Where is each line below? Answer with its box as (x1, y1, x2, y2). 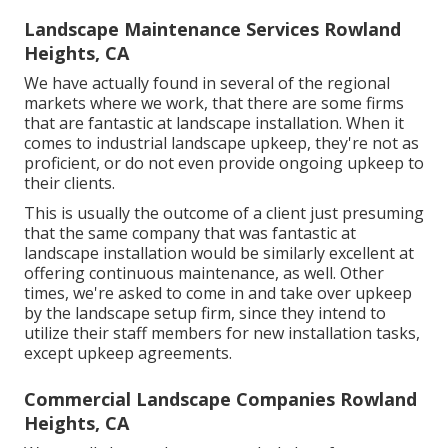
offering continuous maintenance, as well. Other (24, 261, 384, 284)
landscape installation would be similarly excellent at (24, 241, 414, 264)
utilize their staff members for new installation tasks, (24, 321, 420, 344)
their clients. (24, 171, 115, 194)
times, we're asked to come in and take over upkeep (24, 281, 412, 304)
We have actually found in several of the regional (24, 71, 390, 94)
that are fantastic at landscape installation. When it (24, 111, 404, 134)
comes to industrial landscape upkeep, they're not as (24, 131, 419, 154)
